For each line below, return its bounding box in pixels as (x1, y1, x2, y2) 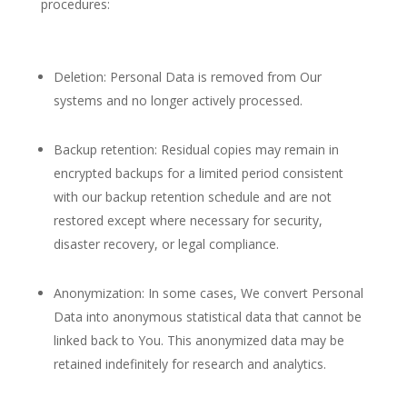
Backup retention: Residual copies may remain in (53, 141, 339, 158)
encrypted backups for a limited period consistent (53, 164, 343, 182)
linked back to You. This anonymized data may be (53, 332, 344, 349)
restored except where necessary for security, (53, 212, 323, 229)
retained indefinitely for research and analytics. (53, 355, 326, 372)
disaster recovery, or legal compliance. (53, 235, 279, 253)
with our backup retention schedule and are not (53, 188, 332, 205)
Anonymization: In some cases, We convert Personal (53, 284, 363, 302)
